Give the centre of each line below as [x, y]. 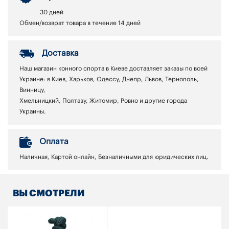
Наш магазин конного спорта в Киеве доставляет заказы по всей [113, 69]
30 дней [52, 13]
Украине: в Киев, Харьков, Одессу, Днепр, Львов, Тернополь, [109, 79]
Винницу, [32, 90]
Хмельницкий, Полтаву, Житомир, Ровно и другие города [103, 101]
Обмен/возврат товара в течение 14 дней [80, 23]
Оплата [54, 142]
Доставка [60, 53]
